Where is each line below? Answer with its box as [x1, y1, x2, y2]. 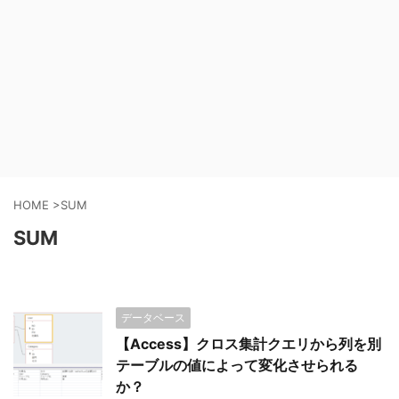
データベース [121, 311, 185, 324]
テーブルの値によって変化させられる [116, 356, 358, 374]
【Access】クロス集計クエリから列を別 [116, 335, 381, 353]
